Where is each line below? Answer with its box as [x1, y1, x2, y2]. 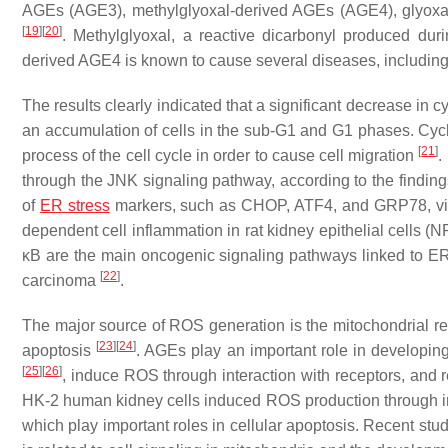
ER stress [39, 197, 110, 214]
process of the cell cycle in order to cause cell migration [22, 147, 419, 164]
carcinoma [22, 272, 100, 289]
